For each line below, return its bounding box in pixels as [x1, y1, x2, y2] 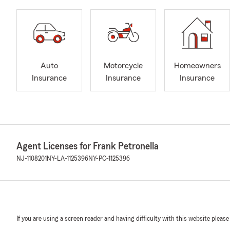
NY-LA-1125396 [47, 155, 88, 162]
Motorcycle [104, 62, 143, 70]
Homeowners [174, 62, 221, 70]
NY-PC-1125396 [88, 155, 130, 162]
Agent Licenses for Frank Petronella [16, 141, 159, 151]
